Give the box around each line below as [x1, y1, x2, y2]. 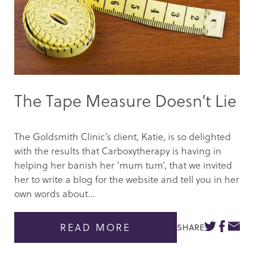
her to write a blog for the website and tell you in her [14, 172, 239, 186]
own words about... [14, 186, 95, 200]
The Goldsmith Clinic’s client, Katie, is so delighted [14, 129, 231, 143]
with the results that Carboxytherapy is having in [14, 143, 221, 157]
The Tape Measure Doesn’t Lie [14, 87, 236, 112]
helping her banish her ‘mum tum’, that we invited [14, 157, 232, 172]
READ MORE [59, 220, 132, 235]
